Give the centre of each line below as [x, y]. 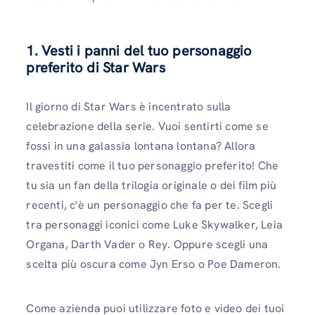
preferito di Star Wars [96, 67]
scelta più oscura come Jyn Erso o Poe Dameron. [154, 264]
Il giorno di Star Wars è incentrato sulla [129, 106]
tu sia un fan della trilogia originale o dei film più [151, 185]
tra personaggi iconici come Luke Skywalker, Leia [154, 224]
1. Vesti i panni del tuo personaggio [139, 50]
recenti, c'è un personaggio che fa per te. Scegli [150, 205]
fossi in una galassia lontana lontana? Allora [141, 146]
